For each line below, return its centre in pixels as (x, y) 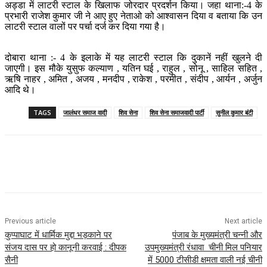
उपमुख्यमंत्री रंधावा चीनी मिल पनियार (203, 248)
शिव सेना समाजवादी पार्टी (177, 113)
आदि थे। (20, 90)
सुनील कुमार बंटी (234, 113)
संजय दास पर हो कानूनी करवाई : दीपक (66, 248)
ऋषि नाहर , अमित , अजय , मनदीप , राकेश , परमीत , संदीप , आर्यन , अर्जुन (133, 79)
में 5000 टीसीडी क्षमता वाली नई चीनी (205, 260)
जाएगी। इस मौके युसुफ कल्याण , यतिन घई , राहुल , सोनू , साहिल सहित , (133, 69)
